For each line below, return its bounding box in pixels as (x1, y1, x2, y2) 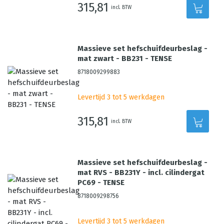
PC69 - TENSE (77, 178, 125, 187)
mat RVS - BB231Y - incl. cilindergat (77, 168, 205, 177)
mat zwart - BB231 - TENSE (77, 54, 172, 63)
